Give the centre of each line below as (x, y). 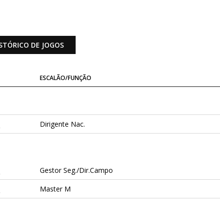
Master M (55, 189)
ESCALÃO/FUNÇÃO (65, 78)
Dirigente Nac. (62, 124)
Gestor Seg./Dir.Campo (76, 170)
